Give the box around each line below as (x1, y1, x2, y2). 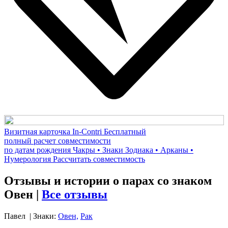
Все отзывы (42, 187, 107, 201)
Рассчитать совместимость (53, 154, 145, 163)
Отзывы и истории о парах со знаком (4, 174, 212, 187)
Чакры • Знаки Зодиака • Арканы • (73, 145, 193, 154)
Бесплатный (104, 127, 146, 136)
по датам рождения (4, 145, 71, 154)
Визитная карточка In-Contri (4, 127, 102, 136)
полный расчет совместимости (4, 136, 111, 145)
